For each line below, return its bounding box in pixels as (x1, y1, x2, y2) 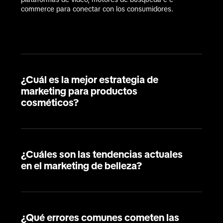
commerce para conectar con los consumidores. (21, 5, 173, 13)
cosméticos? (21, 97, 79, 108)
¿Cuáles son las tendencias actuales (21, 149, 183, 160)
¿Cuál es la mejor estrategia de (21, 74, 158, 85)
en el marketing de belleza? (21, 160, 142, 171)
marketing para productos (21, 86, 137, 97)
